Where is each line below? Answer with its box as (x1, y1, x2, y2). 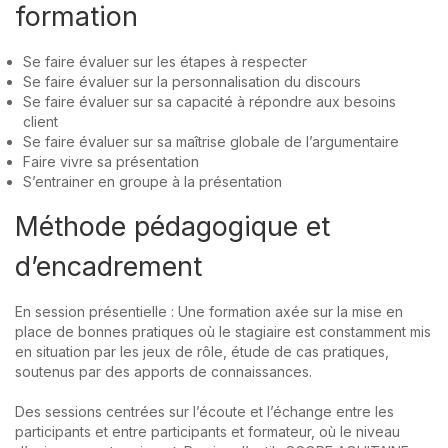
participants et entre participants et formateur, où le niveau (15, 422, 400, 440)
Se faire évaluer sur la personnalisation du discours (23, 72, 362, 90)
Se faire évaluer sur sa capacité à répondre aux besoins (23, 92, 397, 110)
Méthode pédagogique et (15, 209, 330, 243)
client (23, 112, 59, 130)
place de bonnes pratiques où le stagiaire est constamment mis (15, 322, 431, 340)
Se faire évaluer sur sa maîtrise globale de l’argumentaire (23, 132, 400, 150)
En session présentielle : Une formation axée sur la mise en (15, 302, 403, 320)
